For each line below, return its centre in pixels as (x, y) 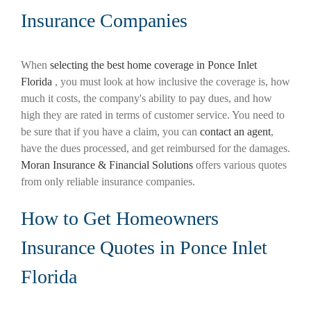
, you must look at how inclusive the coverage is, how (173, 82)
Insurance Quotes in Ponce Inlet (144, 248)
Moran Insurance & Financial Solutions (107, 165)
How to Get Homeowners (120, 219)
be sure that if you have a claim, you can (110, 132)
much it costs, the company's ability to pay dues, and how (146, 99)
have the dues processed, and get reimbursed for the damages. (155, 149)
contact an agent (235, 132)
